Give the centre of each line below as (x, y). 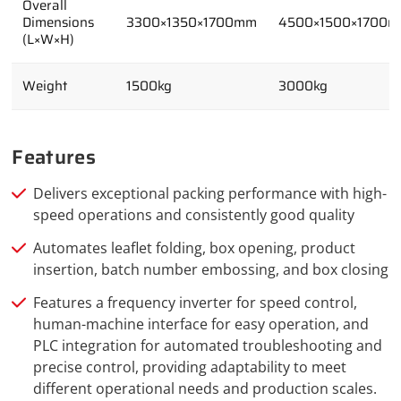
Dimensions (59, 23)
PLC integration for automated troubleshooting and (208, 346)
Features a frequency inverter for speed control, (196, 303)
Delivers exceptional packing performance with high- (210, 194)
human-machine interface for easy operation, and (201, 324)
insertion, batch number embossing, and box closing (211, 270)
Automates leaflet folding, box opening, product (195, 248)
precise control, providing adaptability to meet (190, 367)
